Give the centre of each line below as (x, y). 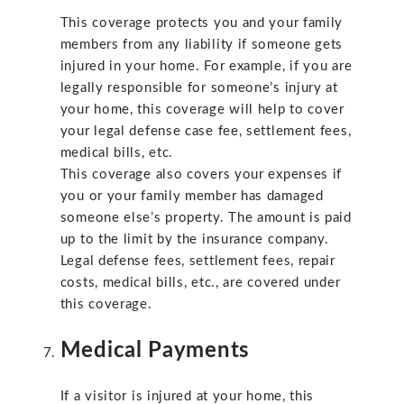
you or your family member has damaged (192, 197)
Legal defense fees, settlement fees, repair (197, 262)
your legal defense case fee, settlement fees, (206, 132)
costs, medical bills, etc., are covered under (200, 283)
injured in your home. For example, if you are (206, 67)
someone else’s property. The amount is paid (206, 218)
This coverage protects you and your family (202, 23)
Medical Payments (155, 350)
